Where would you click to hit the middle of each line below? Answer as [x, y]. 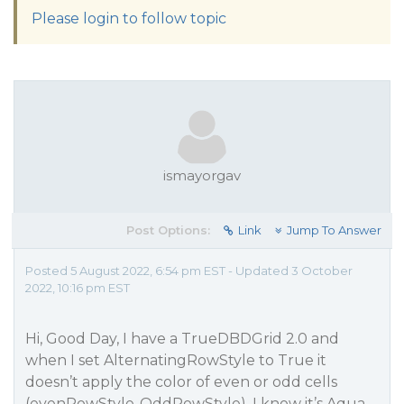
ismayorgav [202, 175]
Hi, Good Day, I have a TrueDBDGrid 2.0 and [182, 339]
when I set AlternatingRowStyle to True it [176, 360]
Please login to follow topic [129, 18]
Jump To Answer [334, 230]
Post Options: [168, 230]
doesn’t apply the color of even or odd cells [181, 382]
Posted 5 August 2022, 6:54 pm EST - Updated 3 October [189, 271]
